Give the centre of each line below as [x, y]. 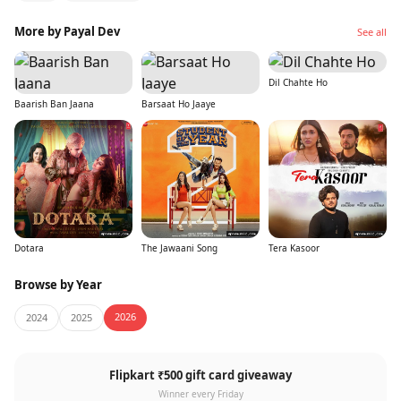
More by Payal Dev [67, 32]
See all [372, 32]
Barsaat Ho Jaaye [179, 104]
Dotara [29, 248]
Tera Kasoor [294, 248]
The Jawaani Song [179, 248]
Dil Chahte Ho [298, 83]
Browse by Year [58, 285]
